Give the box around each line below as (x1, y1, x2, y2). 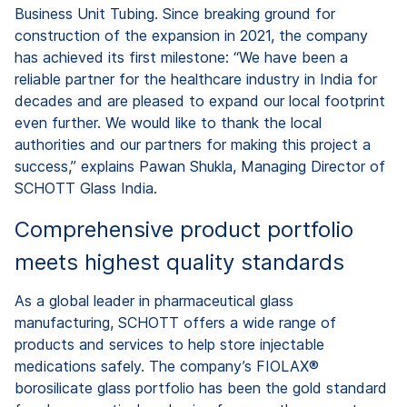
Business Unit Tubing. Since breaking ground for (15, 4, 335, 23)
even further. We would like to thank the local (15, 113, 322, 132)
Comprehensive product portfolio (15, 215, 353, 243)
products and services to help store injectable (15, 334, 324, 353)
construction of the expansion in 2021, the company (15, 25, 368, 45)
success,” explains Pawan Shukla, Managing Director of (15, 156, 385, 175)
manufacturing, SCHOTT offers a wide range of (15, 313, 336, 332)
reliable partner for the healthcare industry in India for (15, 69, 377, 88)
